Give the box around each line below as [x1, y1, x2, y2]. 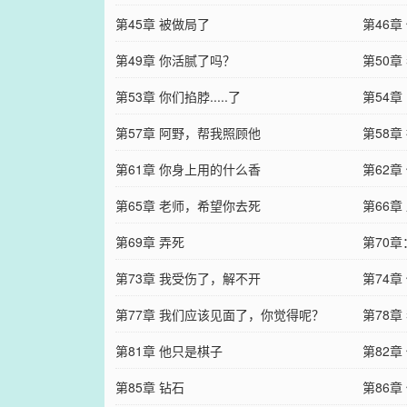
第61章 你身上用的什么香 [114, 159, 261, 178]
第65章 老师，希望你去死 [114, 195, 261, 214]
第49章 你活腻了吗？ [114, 50, 235, 69]
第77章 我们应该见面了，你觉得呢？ [114, 304, 324, 323]
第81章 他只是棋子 [114, 341, 223, 360]
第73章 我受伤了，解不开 [114, 268, 261, 287]
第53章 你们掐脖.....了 [114, 86, 241, 105]
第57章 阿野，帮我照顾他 [114, 123, 261, 142]
